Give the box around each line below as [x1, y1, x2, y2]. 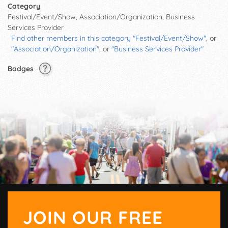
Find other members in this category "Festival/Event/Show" [11, 34, 206, 43]
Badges [8, 64, 36, 73]
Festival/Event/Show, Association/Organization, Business [8, 12, 195, 21]
